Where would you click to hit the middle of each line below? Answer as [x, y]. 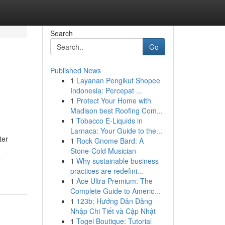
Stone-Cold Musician [103, 151]
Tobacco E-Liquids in [109, 121]
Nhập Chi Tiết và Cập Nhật [113, 211]
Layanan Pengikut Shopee [118, 80]
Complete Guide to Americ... [115, 191]
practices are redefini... [106, 171]
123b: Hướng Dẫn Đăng [114, 201]
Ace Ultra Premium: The [114, 181]
